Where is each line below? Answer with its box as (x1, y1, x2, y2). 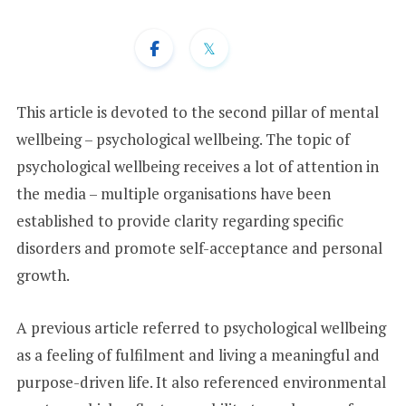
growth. (15, 264, 72, 285)
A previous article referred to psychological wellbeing (15, 316, 386, 338)
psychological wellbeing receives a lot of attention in (15, 155, 379, 177)
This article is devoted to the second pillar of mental (15, 101, 379, 122)
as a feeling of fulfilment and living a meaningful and (15, 343, 380, 365)
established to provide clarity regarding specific (15, 209, 343, 231)
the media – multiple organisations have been (15, 182, 331, 204)
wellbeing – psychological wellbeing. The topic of (15, 128, 350, 150)
